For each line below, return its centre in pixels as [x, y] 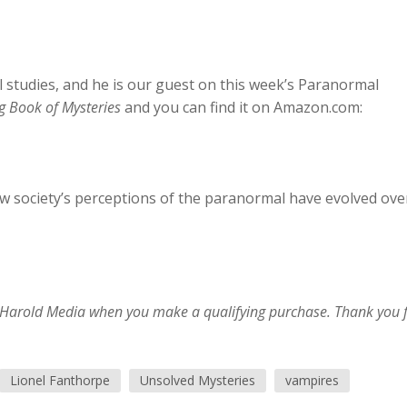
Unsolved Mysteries [197, 381]
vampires [312, 381]
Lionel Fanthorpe [60, 381]
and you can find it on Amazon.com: [241, 108]
